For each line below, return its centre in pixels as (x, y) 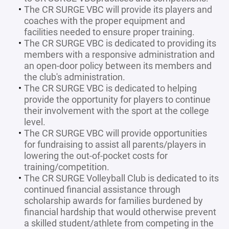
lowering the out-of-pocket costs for (96, 155)
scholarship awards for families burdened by (113, 200)
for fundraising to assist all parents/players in (115, 144)
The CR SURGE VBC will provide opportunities (115, 133)
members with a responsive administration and (119, 54)
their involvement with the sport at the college (117, 110)
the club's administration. (75, 77)
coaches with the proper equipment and (105, 20)
